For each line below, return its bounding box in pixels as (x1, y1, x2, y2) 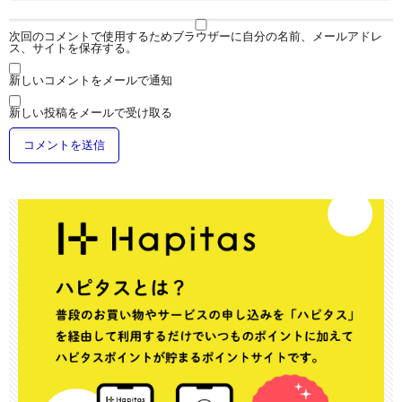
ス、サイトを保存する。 (9, 39, 137, 55)
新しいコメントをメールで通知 (9, 72, 172, 87)
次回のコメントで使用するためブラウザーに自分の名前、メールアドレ (9, 28, 382, 43)
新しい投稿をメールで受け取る (9, 104, 172, 119)
